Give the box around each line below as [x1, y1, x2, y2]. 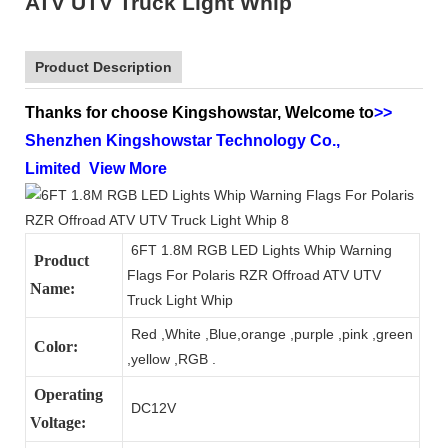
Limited [25, 159, 89, 177]
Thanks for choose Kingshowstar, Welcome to [25, 103, 374, 121]
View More [89, 159, 167, 177]
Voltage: [30, 413, 86, 431]
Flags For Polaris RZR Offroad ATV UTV [127, 266, 381, 283]
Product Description [35, 58, 172, 75]
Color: [30, 337, 78, 355]
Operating [30, 385, 103, 403]
